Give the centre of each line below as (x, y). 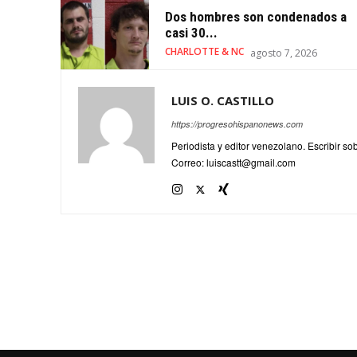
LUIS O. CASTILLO (223, 101)
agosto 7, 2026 (283, 53)
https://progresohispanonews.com (237, 124)
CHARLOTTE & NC (204, 52)
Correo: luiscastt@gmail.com (233, 163)
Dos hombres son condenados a (255, 17)
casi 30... (191, 33)
